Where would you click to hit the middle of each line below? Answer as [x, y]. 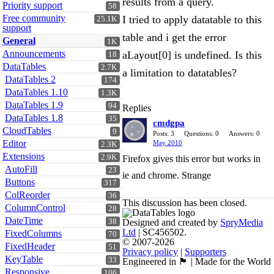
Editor [14, 143]
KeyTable [24, 259]
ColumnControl [35, 208]
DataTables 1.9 [34, 105]
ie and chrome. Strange [167, 175]
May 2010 [168, 143]
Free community [34, 18]
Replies [137, 108]
